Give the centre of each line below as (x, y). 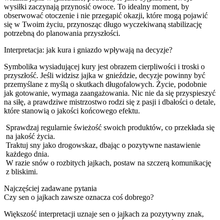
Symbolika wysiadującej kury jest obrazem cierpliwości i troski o (104, 66)
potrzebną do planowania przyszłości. (62, 33)
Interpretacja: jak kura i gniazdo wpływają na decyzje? (88, 50)
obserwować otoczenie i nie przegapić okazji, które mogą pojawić (106, 15)
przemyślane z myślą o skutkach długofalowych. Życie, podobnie (105, 84)
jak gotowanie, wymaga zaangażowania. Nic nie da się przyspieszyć (110, 93)
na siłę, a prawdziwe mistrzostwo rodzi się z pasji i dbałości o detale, (110, 102)
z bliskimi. (22, 171)
